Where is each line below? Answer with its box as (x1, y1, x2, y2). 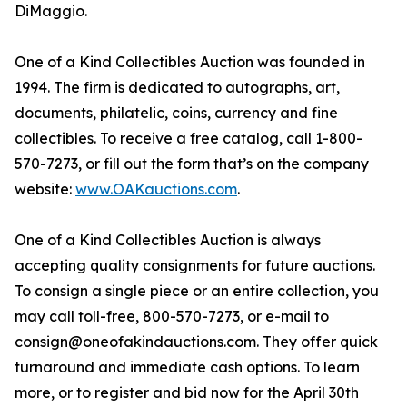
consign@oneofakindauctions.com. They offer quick (15, 333, 378, 352)
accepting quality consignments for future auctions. (15, 256, 375, 275)
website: (15, 180, 75, 199)
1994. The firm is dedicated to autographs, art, (15, 78, 340, 97)
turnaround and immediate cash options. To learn (15, 358, 360, 377)
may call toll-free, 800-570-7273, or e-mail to (15, 307, 329, 326)
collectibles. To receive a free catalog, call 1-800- (15, 129, 362, 148)
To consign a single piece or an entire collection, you (15, 282, 379, 301)
